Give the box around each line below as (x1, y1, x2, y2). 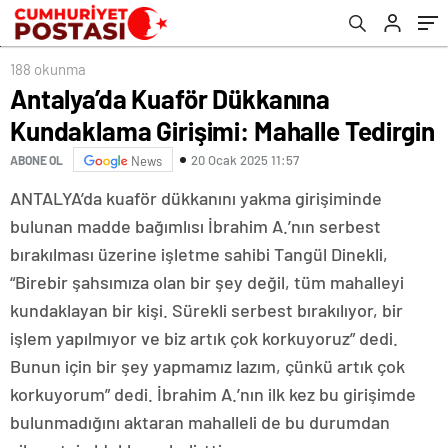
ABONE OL (10, 152, 63, 167)
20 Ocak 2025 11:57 (191, 151, 299, 168)
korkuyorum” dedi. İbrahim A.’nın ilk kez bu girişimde (10, 383, 416, 406)
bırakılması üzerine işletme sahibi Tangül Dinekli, (10, 243, 388, 266)
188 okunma (10, 60, 86, 79)
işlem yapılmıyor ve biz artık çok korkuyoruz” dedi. (10, 327, 398, 350)
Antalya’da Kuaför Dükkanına (10, 83, 330, 115)
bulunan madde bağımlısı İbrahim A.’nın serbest (10, 215, 381, 238)
